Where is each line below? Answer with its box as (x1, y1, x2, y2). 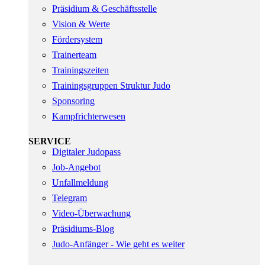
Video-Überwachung (52, 208, 131, 218)
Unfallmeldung (52, 177, 108, 188)
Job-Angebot (52, 161, 101, 172)
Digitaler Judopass (52, 146, 121, 157)
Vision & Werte (52, 18, 110, 29)
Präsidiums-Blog (52, 223, 114, 234)
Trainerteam (52, 49, 96, 60)
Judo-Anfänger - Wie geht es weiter (52, 238, 185, 249)
